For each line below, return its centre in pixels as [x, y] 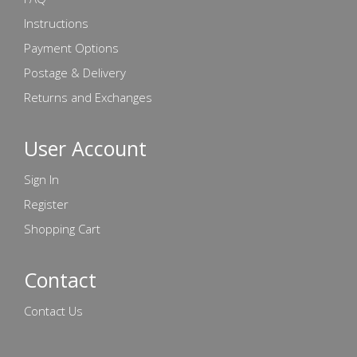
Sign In [41, 179]
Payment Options [71, 47]
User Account [85, 148]
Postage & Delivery [75, 72]
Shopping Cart [62, 228]
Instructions [56, 23]
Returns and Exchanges [88, 97]
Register [46, 204]
